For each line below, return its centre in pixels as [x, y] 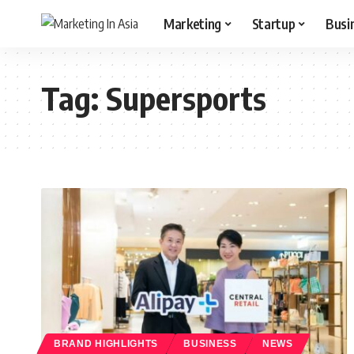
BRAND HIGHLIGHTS [106, 343]
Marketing [192, 23]
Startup [273, 23]
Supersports [186, 98]
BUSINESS [210, 343]
